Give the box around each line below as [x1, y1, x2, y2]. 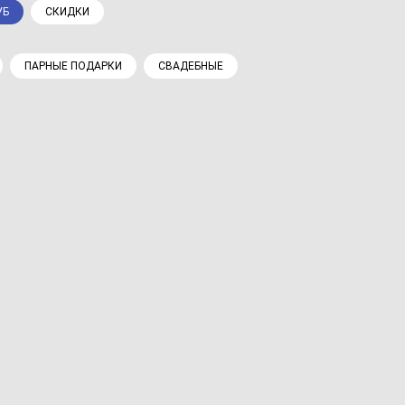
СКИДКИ [45, 5, 89, 19]
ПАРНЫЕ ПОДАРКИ [24, 60, 122, 73]
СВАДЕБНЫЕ [158, 60, 223, 73]
